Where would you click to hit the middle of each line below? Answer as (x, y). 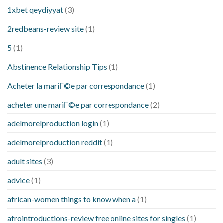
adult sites (25, 161)
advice (19, 180)
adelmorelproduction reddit (55, 142)
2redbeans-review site (46, 29)
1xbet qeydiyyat (35, 10)
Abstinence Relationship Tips (57, 67)
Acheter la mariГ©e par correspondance (76, 86)
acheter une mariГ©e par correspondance (78, 105)
